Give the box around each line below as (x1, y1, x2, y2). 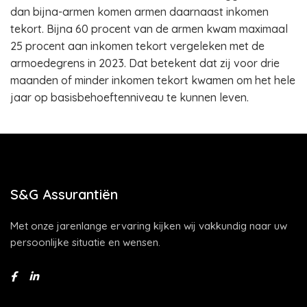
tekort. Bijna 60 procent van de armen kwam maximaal (10, 22, 288, 36)
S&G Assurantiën (10, 186, 118, 203)
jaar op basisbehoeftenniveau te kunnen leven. (10, 90, 257, 104)
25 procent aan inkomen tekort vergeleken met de (10, 39, 265, 53)
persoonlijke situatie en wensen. (10, 236, 160, 249)
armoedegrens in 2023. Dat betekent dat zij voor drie (10, 56, 280, 70)
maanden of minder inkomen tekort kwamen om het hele (10, 73, 295, 87)
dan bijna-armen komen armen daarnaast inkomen (10, 5, 269, 19)
